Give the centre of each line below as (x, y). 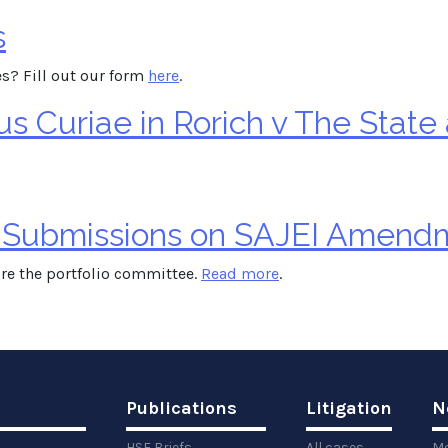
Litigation (349, 408)
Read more (240, 273)
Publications (181, 408)
